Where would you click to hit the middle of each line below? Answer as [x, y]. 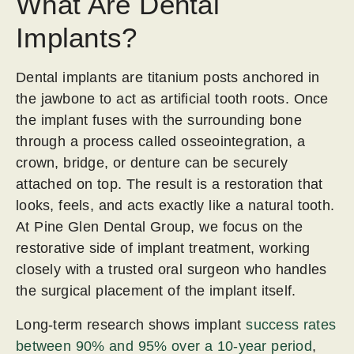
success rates [291, 325]
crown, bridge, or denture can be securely [152, 163]
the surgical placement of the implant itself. [156, 291]
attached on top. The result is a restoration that [169, 184]
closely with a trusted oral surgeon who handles [171, 269]
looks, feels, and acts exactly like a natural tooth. [175, 205]
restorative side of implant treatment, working [163, 248]
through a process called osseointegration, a [161, 141]
